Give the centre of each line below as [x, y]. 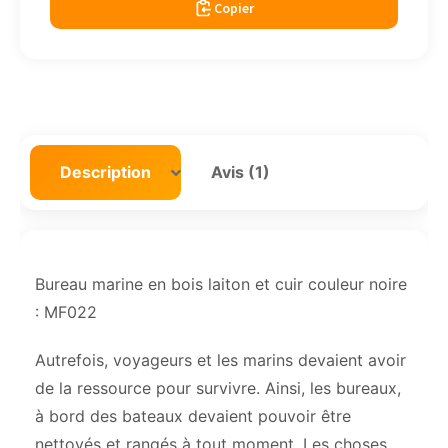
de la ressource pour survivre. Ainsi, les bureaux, [218, 388]
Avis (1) [240, 172]
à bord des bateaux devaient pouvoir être [193, 416]
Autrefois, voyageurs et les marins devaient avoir [220, 360]
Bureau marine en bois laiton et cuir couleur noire [221, 284]
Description [105, 172]
